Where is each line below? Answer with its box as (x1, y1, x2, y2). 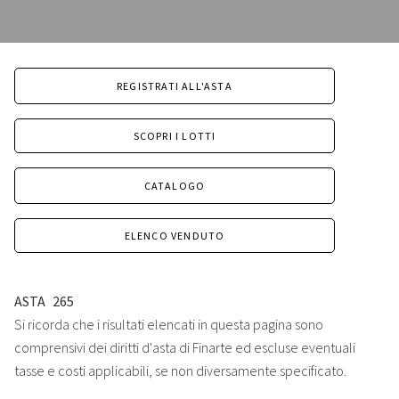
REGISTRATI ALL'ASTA (117, 79, 232, 94)
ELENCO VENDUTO (124, 229, 225, 243)
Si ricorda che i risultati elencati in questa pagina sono (14, 315, 323, 334)
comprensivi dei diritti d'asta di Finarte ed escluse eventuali (14, 338, 355, 357)
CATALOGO (143, 179, 206, 193)
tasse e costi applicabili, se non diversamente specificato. (14, 362, 346, 380)
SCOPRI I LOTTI (133, 129, 216, 143)
